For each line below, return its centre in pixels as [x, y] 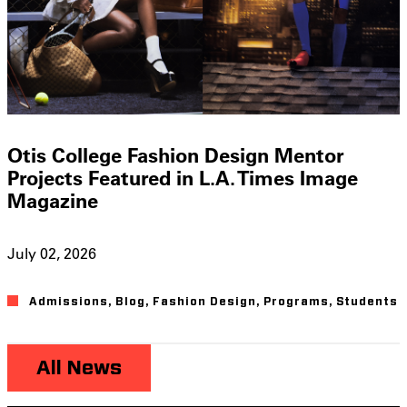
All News [79, 368]
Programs [296, 302]
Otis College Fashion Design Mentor [176, 154]
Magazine [53, 200]
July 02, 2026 [52, 253]
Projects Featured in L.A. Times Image [183, 177]
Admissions [69, 302]
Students [367, 302]
